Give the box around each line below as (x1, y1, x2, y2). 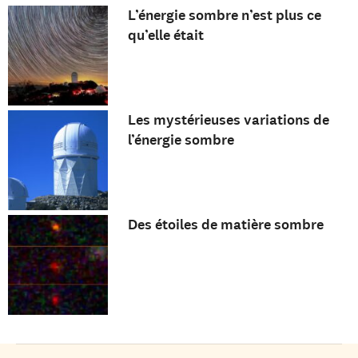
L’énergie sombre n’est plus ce (127, 6, 321, 26)
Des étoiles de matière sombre (127, 214, 324, 234)
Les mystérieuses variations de (127, 110, 329, 130)
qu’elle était (127, 26, 204, 46)
